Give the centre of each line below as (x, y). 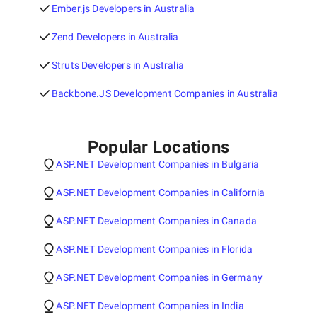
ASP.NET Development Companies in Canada (156, 221)
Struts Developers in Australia (118, 65)
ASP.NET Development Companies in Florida (155, 249)
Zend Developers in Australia (115, 37)
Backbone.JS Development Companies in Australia (165, 93)
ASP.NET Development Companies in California (161, 192)
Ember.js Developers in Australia (123, 8)
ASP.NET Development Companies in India (150, 306)
